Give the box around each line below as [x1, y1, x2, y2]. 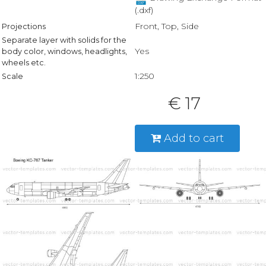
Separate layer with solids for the [1, 35, 126, 45]
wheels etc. [1, 58, 46, 67]
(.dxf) [134, 5, 153, 16]
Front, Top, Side [134, 20, 199, 31]
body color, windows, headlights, [1, 46, 127, 56]
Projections [1, 21, 46, 31]
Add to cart [164, 131, 224, 145]
